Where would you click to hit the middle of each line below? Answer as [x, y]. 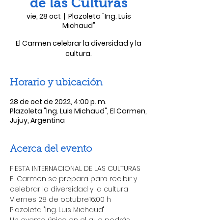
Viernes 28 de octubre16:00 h [60, 199]
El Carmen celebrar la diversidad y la [79, 43]
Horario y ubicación [56, 83]
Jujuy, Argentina [37, 120]
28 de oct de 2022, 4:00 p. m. [58, 102]
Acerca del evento [51, 149]
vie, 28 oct [43, 16]
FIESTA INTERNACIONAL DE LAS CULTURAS [75, 168]
